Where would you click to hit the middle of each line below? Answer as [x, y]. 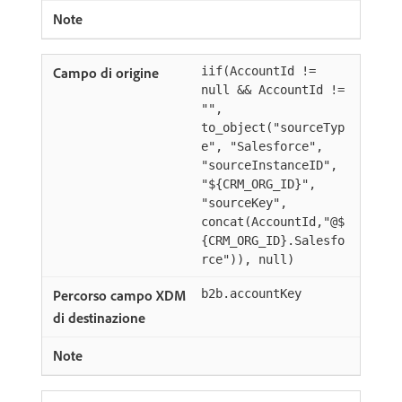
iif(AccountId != [258, 71]
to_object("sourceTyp [273, 127]
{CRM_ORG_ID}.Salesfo [273, 240]
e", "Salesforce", [262, 146]
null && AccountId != [273, 90]
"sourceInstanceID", [269, 165]
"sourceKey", [244, 203]
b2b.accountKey [251, 293]
